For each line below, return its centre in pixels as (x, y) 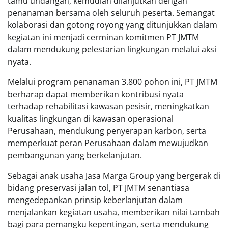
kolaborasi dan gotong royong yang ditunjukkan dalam (112, 25)
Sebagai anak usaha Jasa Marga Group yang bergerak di (114, 176)
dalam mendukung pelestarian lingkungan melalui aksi (112, 50)
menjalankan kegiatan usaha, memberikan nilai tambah (114, 212)
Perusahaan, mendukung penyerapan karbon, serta (107, 131)
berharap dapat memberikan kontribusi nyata (96, 94)
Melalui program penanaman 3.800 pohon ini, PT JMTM (112, 82)
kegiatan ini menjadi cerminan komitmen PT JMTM (103, 37)
